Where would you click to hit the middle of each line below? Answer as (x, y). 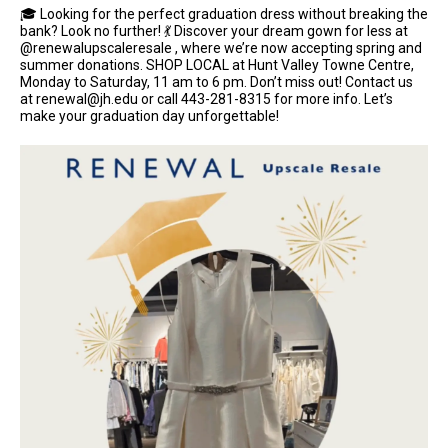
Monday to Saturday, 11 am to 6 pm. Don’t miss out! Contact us (216, 82)
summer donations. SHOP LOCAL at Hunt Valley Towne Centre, (217, 65)
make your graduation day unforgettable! (149, 116)
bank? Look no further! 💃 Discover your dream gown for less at (214, 31)
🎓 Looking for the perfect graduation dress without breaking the (224, 14)
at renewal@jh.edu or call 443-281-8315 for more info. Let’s (206, 99)
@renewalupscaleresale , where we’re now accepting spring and (221, 48)
